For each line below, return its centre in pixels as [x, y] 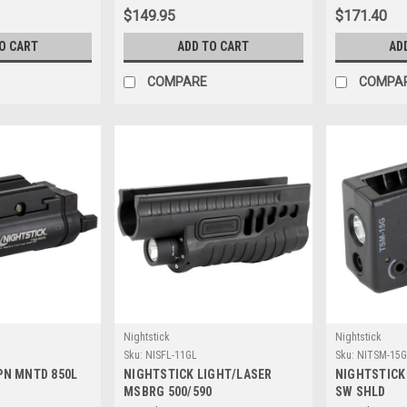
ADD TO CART [213, 47]
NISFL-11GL [172, 355]
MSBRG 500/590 [168, 391]
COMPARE [178, 82]
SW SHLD [360, 391]
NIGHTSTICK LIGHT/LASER [198, 374]
